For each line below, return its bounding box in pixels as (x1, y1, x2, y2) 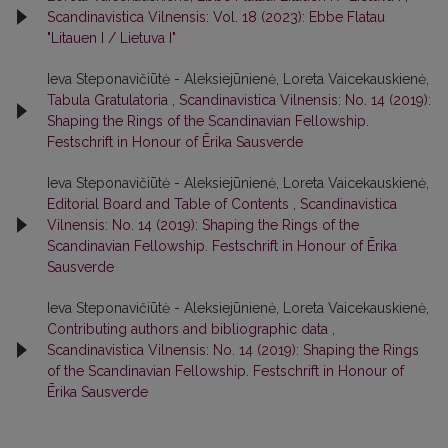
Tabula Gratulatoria (47, 91, 172, 108)
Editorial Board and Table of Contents (47, 195, 293, 212)
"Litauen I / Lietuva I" (47, 29, 176, 46)
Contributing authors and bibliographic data (47, 320, 332, 337)
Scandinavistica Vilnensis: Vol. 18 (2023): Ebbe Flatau (47, 8, 385, 25)
